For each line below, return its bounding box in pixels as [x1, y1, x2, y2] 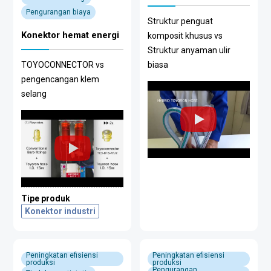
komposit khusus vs [147, 31, 223, 41]
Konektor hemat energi [21, 30, 120, 41]
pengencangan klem [21, 74, 100, 84]
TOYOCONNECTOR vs [21, 60, 105, 70]
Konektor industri [25, 206, 96, 216]
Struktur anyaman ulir [147, 45, 230, 55]
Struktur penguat [147, 16, 213, 26]
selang [21, 89, 47, 99]
